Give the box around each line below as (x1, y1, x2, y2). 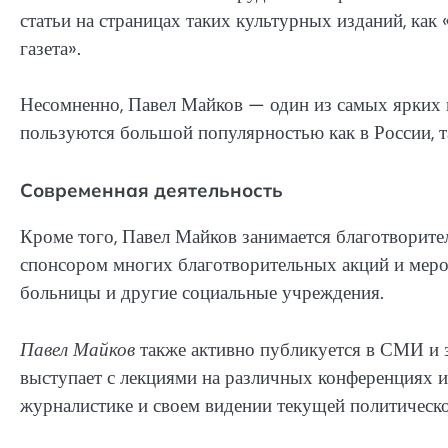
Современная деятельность (20, 177, 283, 202)
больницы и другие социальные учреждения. (20, 279, 384, 305)
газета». (20, 35, 81, 61)
